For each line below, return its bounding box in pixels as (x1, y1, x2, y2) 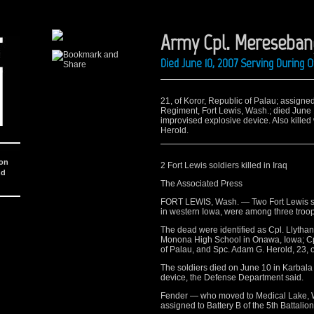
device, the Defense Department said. (161, 273, 303, 282)
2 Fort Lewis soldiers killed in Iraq (161, 161, 287, 170)
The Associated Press (161, 179, 243, 189)
